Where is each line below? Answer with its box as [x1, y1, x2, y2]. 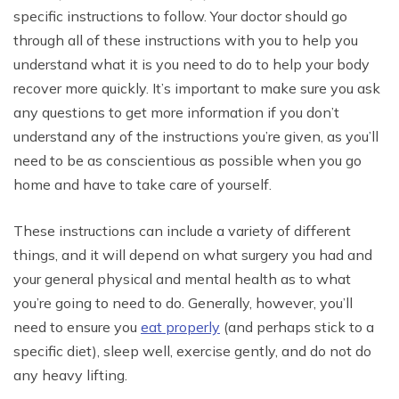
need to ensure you [13, 317, 141, 336]
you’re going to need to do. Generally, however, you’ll [13, 293, 353, 312]
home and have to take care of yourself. [13, 175, 272, 193]
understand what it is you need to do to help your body [13, 54, 370, 73]
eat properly [141, 317, 220, 336]
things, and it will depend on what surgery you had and [13, 245, 372, 264]
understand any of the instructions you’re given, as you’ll [13, 126, 379, 145]
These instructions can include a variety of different [13, 221, 351, 240]
